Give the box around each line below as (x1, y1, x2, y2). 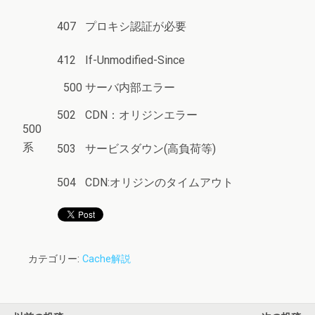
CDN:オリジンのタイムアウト (85, 176, 233, 189)
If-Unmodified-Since (85, 53, 185, 67)
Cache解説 (82, 253, 131, 265)
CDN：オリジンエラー (85, 108, 198, 122)
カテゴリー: (28, 253, 82, 265)
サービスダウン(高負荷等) (85, 142, 216, 155)
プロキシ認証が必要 (85, 20, 186, 33)
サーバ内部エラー (85, 81, 175, 94)
